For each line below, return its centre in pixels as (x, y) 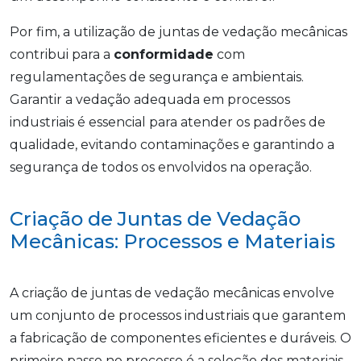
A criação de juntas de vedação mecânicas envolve (172, 293)
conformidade (164, 55)
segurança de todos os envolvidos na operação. (161, 168)
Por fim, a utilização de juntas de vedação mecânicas (178, 32)
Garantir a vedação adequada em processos (150, 100)
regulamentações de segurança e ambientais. (157, 77)
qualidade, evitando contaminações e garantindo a (172, 145)
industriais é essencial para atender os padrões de (168, 122)
